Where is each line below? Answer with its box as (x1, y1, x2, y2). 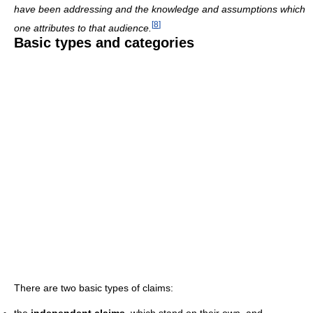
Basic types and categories (14, 34, 194, 50)
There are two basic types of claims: (14, 282, 173, 293)
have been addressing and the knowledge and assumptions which (14, 3, 305, 15)
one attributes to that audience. (14, 22, 152, 34)
